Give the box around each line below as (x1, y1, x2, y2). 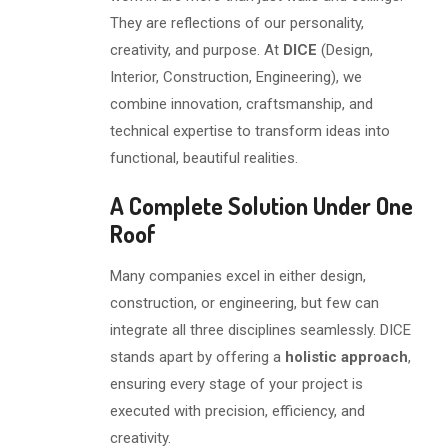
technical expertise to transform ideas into (110, 122, 390, 140)
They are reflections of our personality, (110, 14, 364, 32)
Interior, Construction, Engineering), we (110, 68, 362, 86)
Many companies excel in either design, (110, 267, 366, 285)
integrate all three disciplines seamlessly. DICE (110, 321, 411, 339)
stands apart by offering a (110, 348, 285, 366)
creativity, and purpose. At (110, 41, 283, 59)
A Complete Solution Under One (110, 190, 413, 221)
